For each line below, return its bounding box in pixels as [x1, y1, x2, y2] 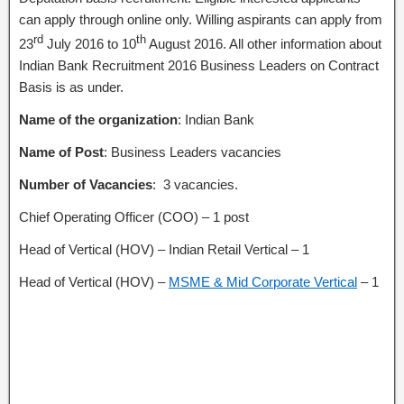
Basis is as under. [19, 79, 124, 95]
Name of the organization [19, 112, 178, 127]
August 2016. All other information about [146, 36, 381, 51]
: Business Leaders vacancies [104, 144, 281, 160]
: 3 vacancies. [152, 177, 238, 192]
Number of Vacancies [19, 177, 152, 192]
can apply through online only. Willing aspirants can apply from [19, 12, 382, 27]
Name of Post [19, 144, 104, 160]
